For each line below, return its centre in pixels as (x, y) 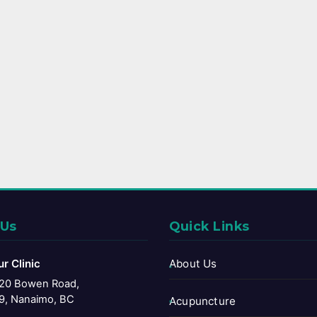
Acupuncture (203, 301)
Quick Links (209, 226)
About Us (193, 264)
